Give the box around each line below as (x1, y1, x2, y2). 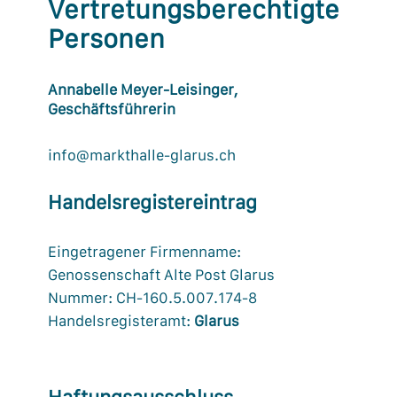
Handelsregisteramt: (48, 313, 194, 329)
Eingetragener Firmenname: (48, 244, 245, 260)
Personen (48, 24, 165, 53)
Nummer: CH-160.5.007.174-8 (48, 290, 257, 306)
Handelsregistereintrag (48, 191, 257, 213)
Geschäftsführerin (48, 101, 175, 117)
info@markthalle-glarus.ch (48, 147, 236, 163)
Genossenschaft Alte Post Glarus (48, 267, 275, 283)
